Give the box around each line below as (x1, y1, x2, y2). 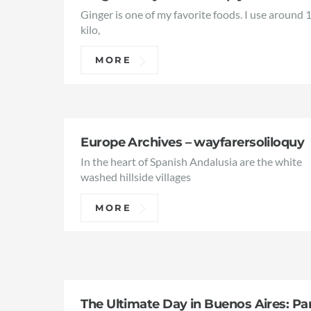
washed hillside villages (81, 170, 192, 184)
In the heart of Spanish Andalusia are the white (81, 155, 303, 169)
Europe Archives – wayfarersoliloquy (81, 133, 305, 150)
